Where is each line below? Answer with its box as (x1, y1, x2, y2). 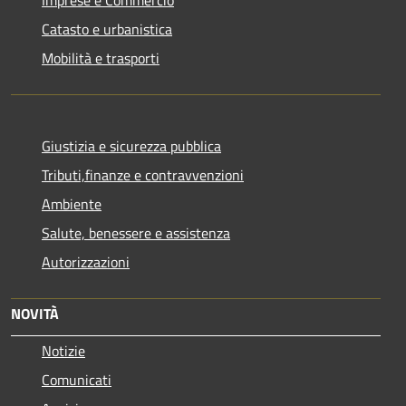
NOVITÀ (11, 302, 59, 324)
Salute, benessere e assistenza (42, 221, 230, 244)
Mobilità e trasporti (42, 46, 159, 69)
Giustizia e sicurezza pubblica (42, 134, 221, 157)
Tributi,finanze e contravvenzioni (42, 163, 244, 186)
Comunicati (42, 368, 111, 391)
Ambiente (42, 192, 101, 215)
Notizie (42, 339, 85, 362)
